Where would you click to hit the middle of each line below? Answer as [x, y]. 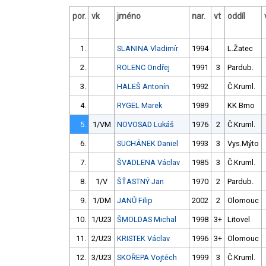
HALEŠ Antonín [143, 87]
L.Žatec [240, 49]
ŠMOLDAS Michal [147, 220]
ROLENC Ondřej [143, 68]
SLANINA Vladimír [148, 49]
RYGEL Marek [140, 106]
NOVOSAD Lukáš [145, 125]
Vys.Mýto [243, 144]
